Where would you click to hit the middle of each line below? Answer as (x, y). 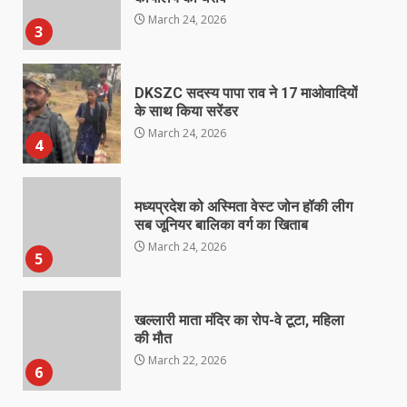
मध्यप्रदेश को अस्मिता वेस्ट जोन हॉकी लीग (243, 207)
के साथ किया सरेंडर (186, 112)
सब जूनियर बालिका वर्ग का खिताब (221, 225)
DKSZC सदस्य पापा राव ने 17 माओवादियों (246, 94)
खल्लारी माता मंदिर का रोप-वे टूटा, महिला (239, 321)
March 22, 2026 (185, 361)
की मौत (153, 339)
